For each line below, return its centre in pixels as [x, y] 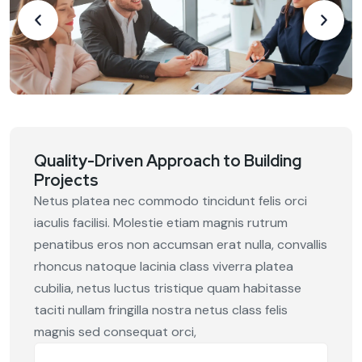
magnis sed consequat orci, [115, 332]
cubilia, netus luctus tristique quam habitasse [168, 288]
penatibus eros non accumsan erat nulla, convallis [181, 245]
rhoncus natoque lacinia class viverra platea [164, 267]
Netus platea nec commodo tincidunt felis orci [170, 201]
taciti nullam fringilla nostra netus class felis [161, 310]
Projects [66, 181]
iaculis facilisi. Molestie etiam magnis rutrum [161, 223]
